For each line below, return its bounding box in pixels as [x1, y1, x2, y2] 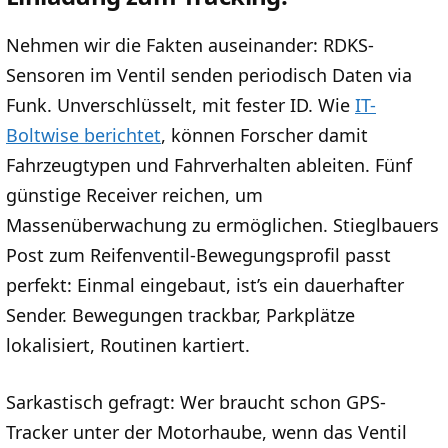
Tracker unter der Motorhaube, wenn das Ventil [6, 419, 407, 444]
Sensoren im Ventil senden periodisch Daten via [6, 63, 412, 88]
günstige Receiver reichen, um [6, 183, 263, 208]
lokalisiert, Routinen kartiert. [6, 333, 250, 358]
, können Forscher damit [161, 123, 368, 148]
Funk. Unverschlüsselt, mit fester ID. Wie [6, 93, 355, 118]
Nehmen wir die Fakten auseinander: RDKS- [6, 33, 374, 58]
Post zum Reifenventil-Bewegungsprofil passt [6, 243, 391, 268]
